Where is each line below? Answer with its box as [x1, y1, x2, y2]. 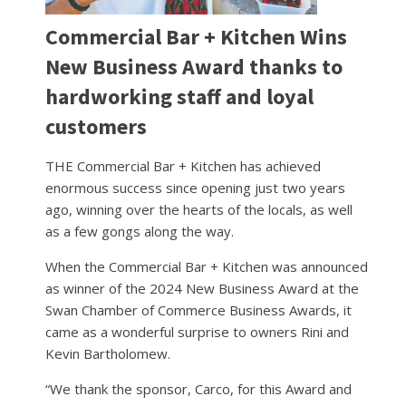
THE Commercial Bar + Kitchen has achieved [45, 156, 321, 175]
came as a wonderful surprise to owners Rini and [45, 322, 349, 341]
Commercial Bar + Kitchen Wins [45, 22, 347, 51]
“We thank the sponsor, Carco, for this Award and [45, 379, 352, 398]
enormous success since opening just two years [45, 178, 345, 197]
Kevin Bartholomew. [45, 343, 170, 362]
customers [45, 111, 147, 140]
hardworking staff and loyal [45, 82, 314, 111]
